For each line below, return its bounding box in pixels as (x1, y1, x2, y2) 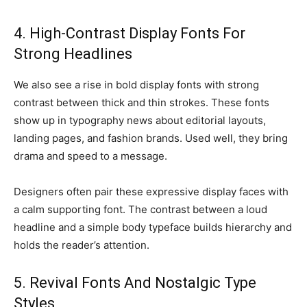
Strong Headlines (14, 45, 132, 62)
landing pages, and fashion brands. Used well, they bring (14, 132, 288, 145)
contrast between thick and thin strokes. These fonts (14, 96, 269, 109)
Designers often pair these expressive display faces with (14, 185, 288, 198)
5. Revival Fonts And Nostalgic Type (14, 274, 256, 291)
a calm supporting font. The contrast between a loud (14, 203, 267, 216)
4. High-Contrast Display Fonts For (14, 25, 245, 42)
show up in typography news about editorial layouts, (14, 114, 266, 127)
